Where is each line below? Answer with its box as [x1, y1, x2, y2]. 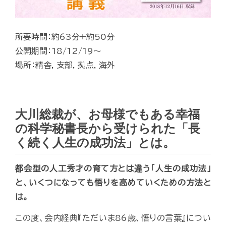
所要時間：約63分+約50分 [15, 33, 115, 41]
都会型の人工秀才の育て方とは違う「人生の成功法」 [15, 164, 211, 173]
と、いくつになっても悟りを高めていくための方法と [15, 179, 211, 187]
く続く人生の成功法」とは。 [15, 136, 175, 150]
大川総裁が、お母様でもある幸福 [15, 107, 200, 122]
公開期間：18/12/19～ [15, 47, 101, 55]
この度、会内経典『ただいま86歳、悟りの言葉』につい [15, 214, 211, 222]
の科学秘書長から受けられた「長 [15, 122, 200, 136]
